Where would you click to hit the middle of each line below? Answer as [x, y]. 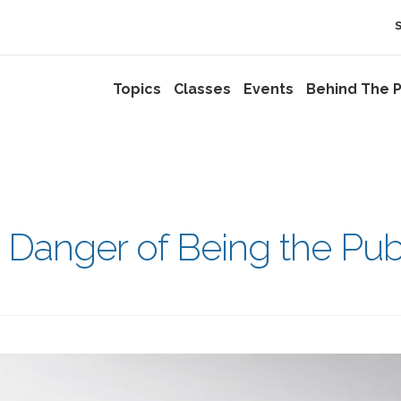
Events [268, 89]
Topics [137, 89]
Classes [202, 89]
